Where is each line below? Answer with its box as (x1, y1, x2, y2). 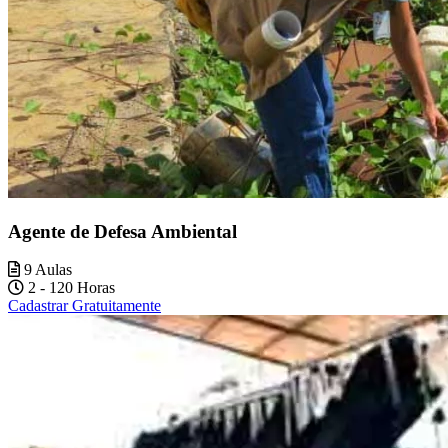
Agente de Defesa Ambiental (8, 220, 237, 242)
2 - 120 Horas (24, 279, 115, 297)
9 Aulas (20, 261, 72, 279)
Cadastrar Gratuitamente (8, 297, 161, 315)
